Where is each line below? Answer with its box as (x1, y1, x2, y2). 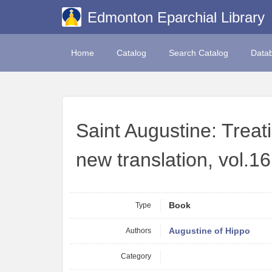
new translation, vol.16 (76, 149, 271, 171)
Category (121, 252, 151, 260)
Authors (126, 226, 151, 235)
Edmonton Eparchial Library (87, 9, 265, 25)
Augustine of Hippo (169, 226, 250, 236)
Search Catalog (169, 48, 228, 58)
